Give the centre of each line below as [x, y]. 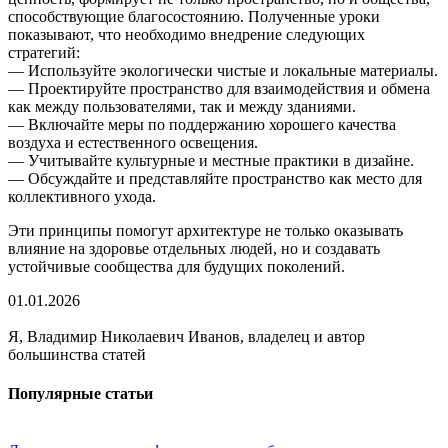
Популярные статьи [80, 393]
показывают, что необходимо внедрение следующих [186, 34]
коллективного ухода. [82, 196]
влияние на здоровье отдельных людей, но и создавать [194, 248]
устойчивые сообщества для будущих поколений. [176, 266]
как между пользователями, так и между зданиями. [182, 106]
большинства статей [77, 354]
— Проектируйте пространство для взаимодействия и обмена [219, 88]
